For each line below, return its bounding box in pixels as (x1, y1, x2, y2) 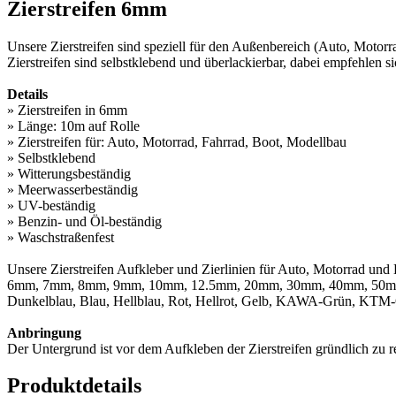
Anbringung (7, 324, 81, 340)
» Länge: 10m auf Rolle (7, 118, 140, 133)
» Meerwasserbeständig (7, 181, 138, 197)
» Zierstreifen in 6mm (7, 102, 127, 118)
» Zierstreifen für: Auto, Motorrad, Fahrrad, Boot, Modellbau (7, 133, 346, 149)
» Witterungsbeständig (7, 165, 131, 181)
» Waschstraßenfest (7, 229, 114, 245)
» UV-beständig (7, 197, 95, 213)
